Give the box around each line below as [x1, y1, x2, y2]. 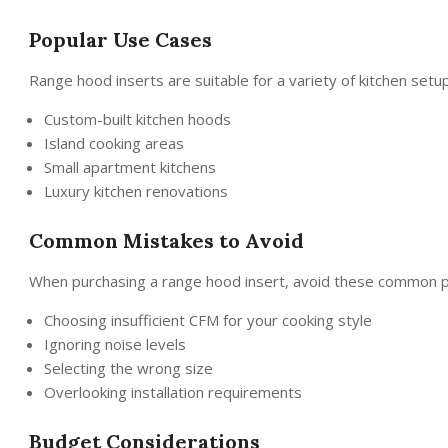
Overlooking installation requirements [44, 381, 302, 402]
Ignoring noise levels [44, 333, 186, 354]
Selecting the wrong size [44, 357, 213, 378]
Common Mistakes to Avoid [29, 227, 304, 253]
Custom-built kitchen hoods [44, 108, 231, 129]
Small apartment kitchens [44, 156, 216, 177]
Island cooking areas [44, 132, 184, 153]
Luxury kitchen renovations [44, 180, 228, 201]
